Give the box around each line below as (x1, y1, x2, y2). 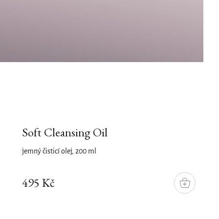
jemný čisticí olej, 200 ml (22, 148, 97, 155)
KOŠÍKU (184, 188, 209, 194)
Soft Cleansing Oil (22, 125, 108, 140)
